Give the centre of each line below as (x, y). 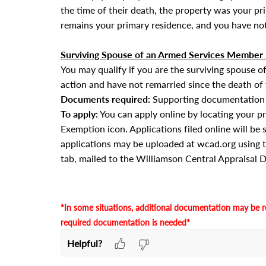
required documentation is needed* (125, 222)
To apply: (79, 114)
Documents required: (105, 99)
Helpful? (84, 243)
